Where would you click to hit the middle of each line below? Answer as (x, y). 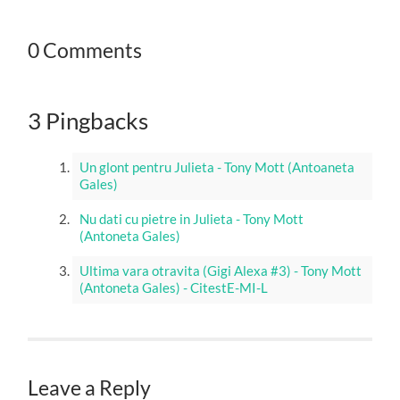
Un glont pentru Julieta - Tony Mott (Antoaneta (217, 167)
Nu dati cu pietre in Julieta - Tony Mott (191, 219)
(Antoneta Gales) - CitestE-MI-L (173, 288)
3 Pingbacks (88, 120)
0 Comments (85, 50)
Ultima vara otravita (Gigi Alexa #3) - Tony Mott (220, 271)
